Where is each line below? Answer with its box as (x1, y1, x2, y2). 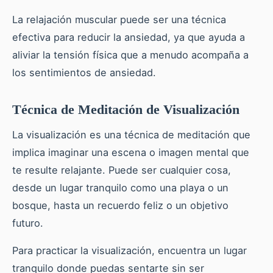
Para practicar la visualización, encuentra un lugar (12, 244, 247, 257)
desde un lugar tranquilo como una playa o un (12, 181, 229, 194)
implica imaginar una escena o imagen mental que (12, 146, 249, 158)
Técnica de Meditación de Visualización (12, 101, 239, 117)
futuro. (12, 216, 43, 229)
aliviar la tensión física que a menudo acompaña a (12, 48, 249, 61)
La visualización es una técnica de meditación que (12, 128, 250, 141)
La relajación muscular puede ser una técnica (12, 13, 226, 26)
